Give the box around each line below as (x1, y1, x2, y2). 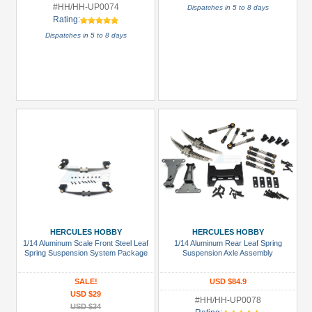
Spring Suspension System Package (24, 249, 148, 257)
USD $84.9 (209, 277, 247, 286)
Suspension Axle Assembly (182, 249, 273, 257)
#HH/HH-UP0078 (194, 295, 261, 305)
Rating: (53, 15, 80, 24)
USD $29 (70, 290, 101, 298)
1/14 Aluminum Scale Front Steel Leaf (23, 239, 148, 247)
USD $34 (70, 302, 101, 311)
